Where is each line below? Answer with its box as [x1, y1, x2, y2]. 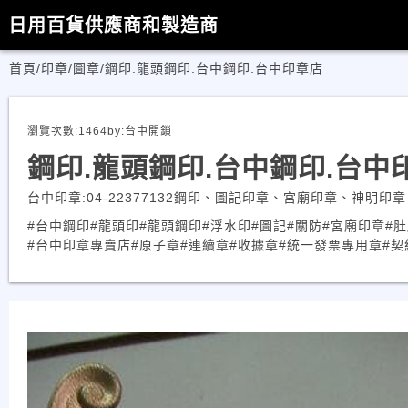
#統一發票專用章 [279, 238, 382, 252]
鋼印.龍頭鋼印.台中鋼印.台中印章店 [105, 61, 323, 76]
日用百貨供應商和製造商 [8, 15, 219, 36]
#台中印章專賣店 [27, 238, 131, 252]
